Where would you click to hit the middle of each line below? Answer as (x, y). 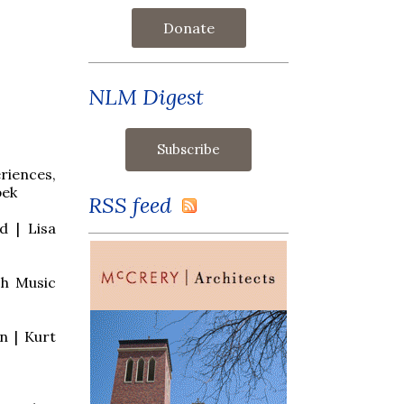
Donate (188, 28)
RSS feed (135, 205)
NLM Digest (146, 96)
